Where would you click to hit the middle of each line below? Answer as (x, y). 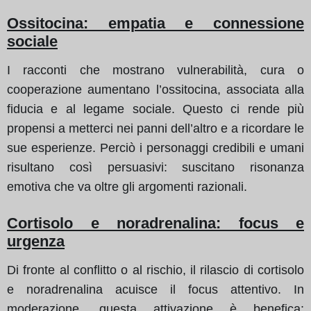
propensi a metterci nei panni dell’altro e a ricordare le (155, 128)
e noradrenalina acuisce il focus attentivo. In (155, 289)
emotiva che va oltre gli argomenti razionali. (127, 186)
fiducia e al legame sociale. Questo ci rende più (155, 109)
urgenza (36, 241)
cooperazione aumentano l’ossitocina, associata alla (155, 89)
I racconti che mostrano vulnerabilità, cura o (155, 70)
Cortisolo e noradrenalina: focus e (155, 223)
